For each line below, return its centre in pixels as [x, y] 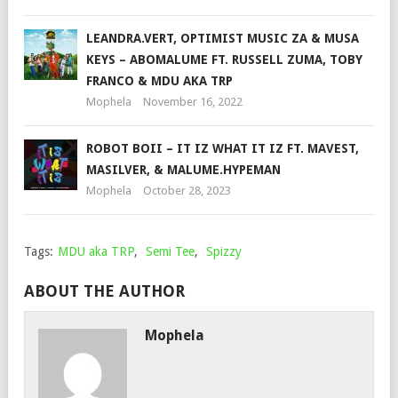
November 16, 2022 [193, 101]
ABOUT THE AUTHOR [104, 291]
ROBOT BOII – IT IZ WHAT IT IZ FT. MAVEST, [223, 148]
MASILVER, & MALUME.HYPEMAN [183, 169]
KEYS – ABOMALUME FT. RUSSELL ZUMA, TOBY [224, 59]
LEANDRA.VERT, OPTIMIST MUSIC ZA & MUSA [223, 38]
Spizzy [224, 251]
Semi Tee [170, 251]
